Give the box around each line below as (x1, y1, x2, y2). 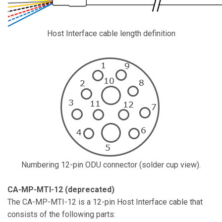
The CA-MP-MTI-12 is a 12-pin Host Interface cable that (7, 197, 203, 207)
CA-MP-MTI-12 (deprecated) (7, 185, 114, 194)
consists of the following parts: (7, 210, 115, 219)
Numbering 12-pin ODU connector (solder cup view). (21, 160, 201, 169)
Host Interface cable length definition (47, 29, 175, 38)
